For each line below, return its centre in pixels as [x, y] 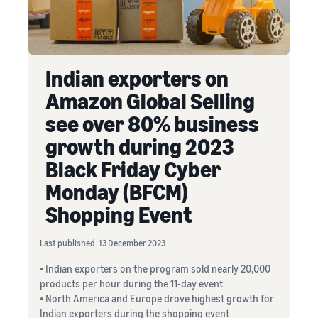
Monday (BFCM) [117, 192]
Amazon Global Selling [150, 101]
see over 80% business [152, 124]
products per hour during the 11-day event [131, 284]
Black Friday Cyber [133, 169]
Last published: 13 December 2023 [103, 243]
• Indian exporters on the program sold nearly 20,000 [155, 269]
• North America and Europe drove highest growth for [157, 298]
